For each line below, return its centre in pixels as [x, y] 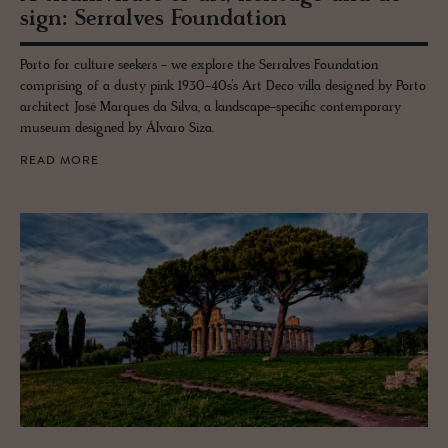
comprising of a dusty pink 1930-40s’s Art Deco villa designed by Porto [223, 86]
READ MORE [59, 160]
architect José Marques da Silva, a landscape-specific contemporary [210, 107]
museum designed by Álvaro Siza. [117, 128]
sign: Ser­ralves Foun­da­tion [153, 19]
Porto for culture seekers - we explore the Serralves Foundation [199, 65]
